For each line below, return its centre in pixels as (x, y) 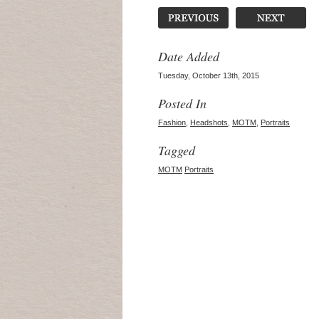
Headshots (209, 122)
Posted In (182, 103)
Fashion (172, 122)
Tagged (177, 150)
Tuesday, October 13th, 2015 (209, 75)
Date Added (189, 56)
